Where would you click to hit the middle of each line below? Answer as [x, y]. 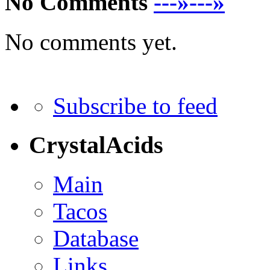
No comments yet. [91, 42]
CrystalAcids [96, 145]
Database [96, 238]
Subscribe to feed [135, 106]
